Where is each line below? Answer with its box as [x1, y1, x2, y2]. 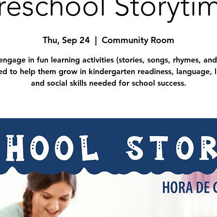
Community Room [102, 34, 174, 46]
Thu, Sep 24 [43, 34, 90, 46]
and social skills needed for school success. [31, 78, 186, 88]
